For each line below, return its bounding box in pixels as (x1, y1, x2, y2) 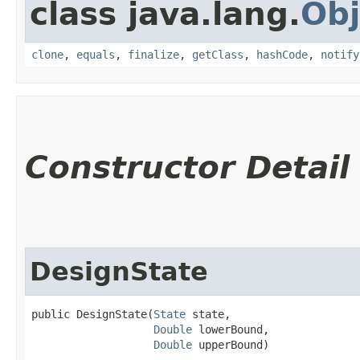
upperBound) (192, 337, 269, 351)
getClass (192, 47, 243, 61)
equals (76, 47, 115, 61)
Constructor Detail (25, 149, 350, 186)
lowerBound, (192, 322, 269, 336)
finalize (128, 47, 179, 61)
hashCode (256, 47, 308, 61)
